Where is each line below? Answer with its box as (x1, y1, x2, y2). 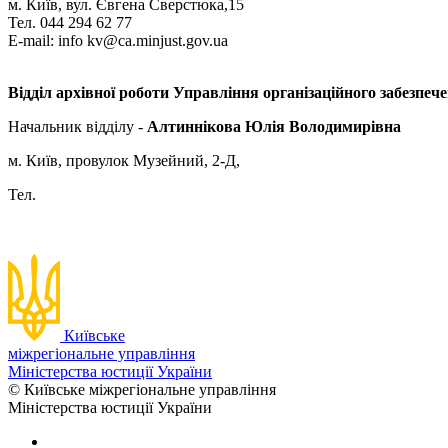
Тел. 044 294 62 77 (8, 13, 132, 31)
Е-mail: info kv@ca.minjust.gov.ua (8, 31, 228, 49)
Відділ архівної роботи (8, 83, 169, 101)
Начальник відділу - (8, 117, 147, 135)
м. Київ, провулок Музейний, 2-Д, (8, 151, 240, 169)
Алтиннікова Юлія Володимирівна (147, 117, 401, 135)
